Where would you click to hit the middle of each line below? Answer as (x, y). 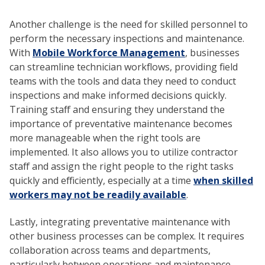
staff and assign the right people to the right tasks (122, 167)
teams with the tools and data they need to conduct (123, 81)
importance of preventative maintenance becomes (121, 124)
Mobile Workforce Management (109, 53)
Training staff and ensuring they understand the (117, 110)
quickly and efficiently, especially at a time (101, 181)
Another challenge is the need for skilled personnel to (129, 25)
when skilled (223, 181)
